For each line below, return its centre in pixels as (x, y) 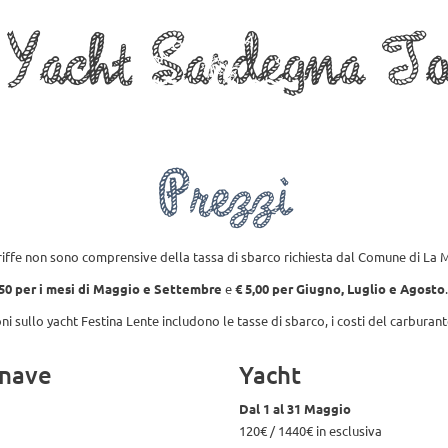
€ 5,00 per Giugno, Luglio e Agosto (339, 288)
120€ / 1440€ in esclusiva (310, 430)
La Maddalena (54, 111)
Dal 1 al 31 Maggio (295, 408)
